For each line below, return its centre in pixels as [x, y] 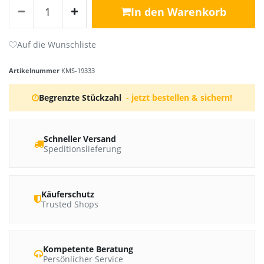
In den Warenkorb [179, 12]
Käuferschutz [68, 194]
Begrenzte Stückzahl [80, 97]
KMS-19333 [78, 70]
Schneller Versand [80, 138]
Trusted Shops [70, 204]
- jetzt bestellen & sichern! [179, 97]
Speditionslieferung [82, 148]
